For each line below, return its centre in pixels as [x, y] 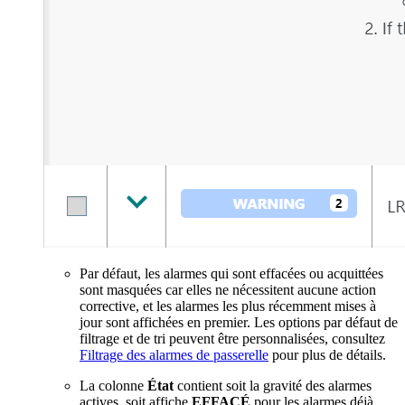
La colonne [113, 386]
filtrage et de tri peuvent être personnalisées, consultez [232, 339]
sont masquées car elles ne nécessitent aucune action [228, 290]
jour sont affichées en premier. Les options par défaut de [239, 323]
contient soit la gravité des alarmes [273, 386]
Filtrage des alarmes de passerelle [174, 355]
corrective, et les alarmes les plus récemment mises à [228, 306]
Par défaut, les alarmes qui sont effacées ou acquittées [231, 274]
